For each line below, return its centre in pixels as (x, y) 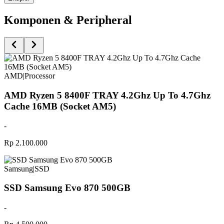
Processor (40, 76)
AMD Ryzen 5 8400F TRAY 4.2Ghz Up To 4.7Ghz (107, 95)
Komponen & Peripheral (68, 20)
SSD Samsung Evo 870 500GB (67, 188)
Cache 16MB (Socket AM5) (60, 106)
